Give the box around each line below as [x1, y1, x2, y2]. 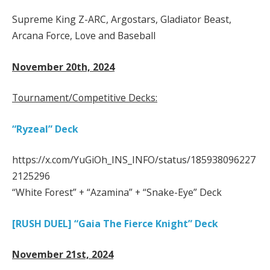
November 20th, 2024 [12, 60, 115, 74]
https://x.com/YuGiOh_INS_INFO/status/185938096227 [12, 153, 256, 167]
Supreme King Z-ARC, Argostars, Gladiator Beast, [12, 13, 231, 26]
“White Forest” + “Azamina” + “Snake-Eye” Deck [12, 186, 222, 199]
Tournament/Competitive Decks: [12, 91, 157, 105]
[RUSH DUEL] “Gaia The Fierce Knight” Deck [12, 216, 218, 230]
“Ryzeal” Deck [12, 122, 78, 136]
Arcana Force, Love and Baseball [12, 29, 155, 42]
